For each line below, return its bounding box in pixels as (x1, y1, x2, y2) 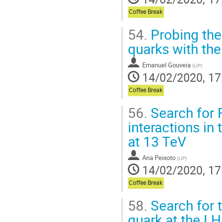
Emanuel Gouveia (142, 60, 191, 69)
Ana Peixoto (142, 153, 175, 162)
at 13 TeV (128, 131, 186, 151)
